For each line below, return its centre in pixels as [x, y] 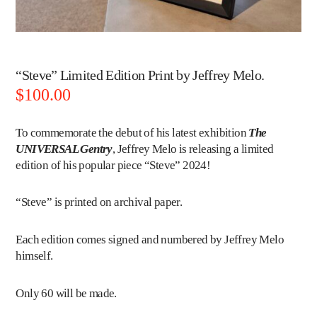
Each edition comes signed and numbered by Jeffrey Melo [150, 240]
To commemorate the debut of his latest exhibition [132, 132]
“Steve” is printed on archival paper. [99, 202]
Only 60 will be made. [66, 294]
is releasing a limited [225, 149]
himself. [34, 256]
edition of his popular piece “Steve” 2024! [113, 165]
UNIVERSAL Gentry [64, 149]
